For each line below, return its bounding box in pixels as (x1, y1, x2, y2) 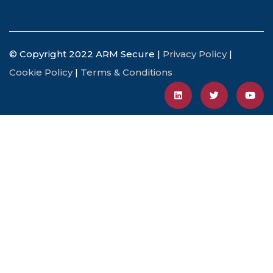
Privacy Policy (163, 48, 227, 60)
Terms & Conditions (80, 66, 172, 78)
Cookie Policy (9, 66, 73, 78)
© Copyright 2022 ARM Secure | (9, 48, 163, 60)
